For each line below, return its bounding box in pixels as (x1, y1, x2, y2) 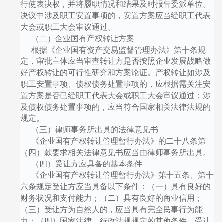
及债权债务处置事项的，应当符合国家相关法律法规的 (20, 102, 211, 111)
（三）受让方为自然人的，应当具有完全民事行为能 (20, 205, 203, 214)
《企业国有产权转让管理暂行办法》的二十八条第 (31, 136, 206, 145)
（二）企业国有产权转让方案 (31, 34, 134, 43)
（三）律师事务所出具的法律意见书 (31, 125, 158, 134)
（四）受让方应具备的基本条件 (31, 159, 142, 168)
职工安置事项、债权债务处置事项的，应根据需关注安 (20, 79, 211, 88)
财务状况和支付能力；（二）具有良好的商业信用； (20, 193, 203, 202)
